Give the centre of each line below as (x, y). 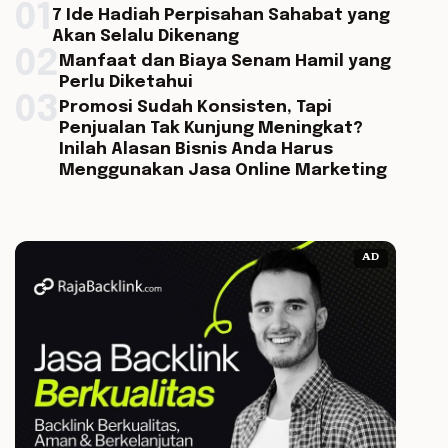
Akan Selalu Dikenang (145, 36)
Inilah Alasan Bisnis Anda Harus (195, 149)
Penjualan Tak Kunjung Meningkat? (210, 128)
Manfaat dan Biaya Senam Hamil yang (224, 61)
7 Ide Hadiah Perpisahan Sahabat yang (220, 15)
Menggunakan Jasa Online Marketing (222, 170)
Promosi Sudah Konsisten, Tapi (195, 107)
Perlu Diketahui (125, 82)
